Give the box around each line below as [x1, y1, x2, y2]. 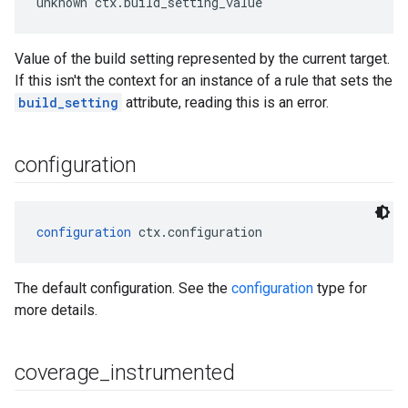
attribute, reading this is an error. [122, 94, 329, 111]
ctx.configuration [131, 223, 262, 240]
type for [313, 280, 367, 297]
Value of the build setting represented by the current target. [15, 50, 390, 67]
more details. [15, 301, 97, 319]
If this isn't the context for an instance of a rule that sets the [15, 72, 393, 89]
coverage [15, 360, 100, 385]
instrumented [109, 360, 235, 385]
